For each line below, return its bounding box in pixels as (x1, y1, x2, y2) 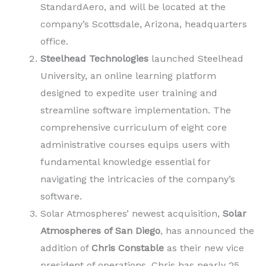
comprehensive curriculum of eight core (40, 121, 227, 133)
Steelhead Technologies (40, 52, 151, 64)
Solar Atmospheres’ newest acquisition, (40, 207, 220, 219)
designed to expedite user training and (40, 87, 217, 99)
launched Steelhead (151, 52, 243, 64)
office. (40, 35, 71, 47)
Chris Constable (91, 242, 164, 254)
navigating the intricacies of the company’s (40, 173, 235, 185)
